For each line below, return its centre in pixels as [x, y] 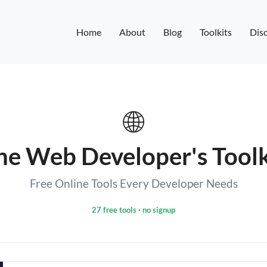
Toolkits [215, 32]
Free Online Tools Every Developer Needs [133, 183]
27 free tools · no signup [133, 210]
